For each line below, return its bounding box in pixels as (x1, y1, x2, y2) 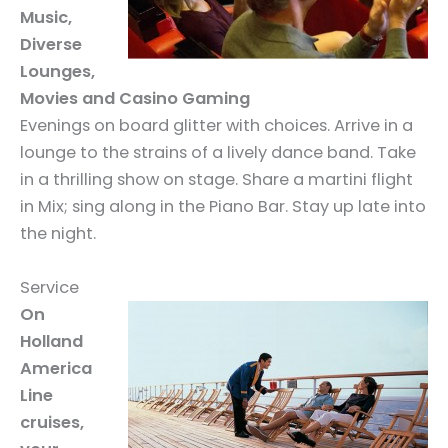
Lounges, (20, 60, 95, 84)
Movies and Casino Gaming (20, 87, 250, 111)
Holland (20, 329, 83, 353)
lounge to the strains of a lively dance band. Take (20, 141, 416, 165)
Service (20, 275, 79, 299)
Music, (20, 6, 72, 30)
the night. (20, 222, 96, 246)
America (20, 356, 92, 380)
